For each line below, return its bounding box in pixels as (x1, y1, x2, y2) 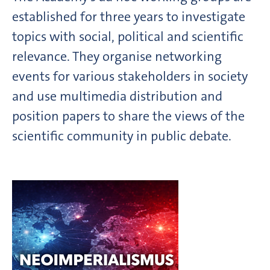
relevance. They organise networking (12, 47, 222, 65)
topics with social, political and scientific (12, 27, 243, 45)
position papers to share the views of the (12, 107, 245, 125)
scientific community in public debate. (12, 127, 231, 145)
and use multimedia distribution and (12, 87, 222, 105)
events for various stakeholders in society (12, 67, 248, 85)
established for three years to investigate (12, 7, 245, 25)
